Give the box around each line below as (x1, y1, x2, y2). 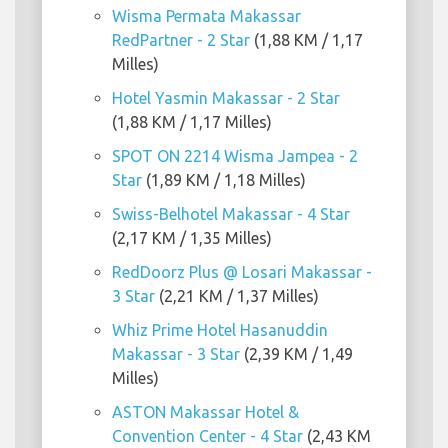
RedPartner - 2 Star (112, 31, 250, 50)
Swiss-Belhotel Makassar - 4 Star (112, 205, 350, 224)
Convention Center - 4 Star (112, 427, 303, 446)
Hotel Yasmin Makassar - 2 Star (112, 89, 340, 108)
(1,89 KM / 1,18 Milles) (142, 171, 306, 190)
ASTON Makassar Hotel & (112, 403, 299, 422)
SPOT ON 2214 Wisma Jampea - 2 (112, 147, 358, 166)
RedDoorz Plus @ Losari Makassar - (112, 263, 372, 282)
